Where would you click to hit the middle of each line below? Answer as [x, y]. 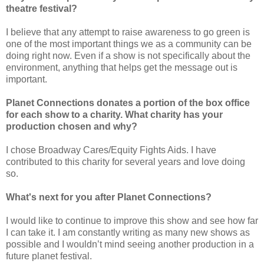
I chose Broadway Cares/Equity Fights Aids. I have [111, 150]
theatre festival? [42, 8]
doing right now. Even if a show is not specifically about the [128, 55]
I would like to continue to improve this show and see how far [132, 220]
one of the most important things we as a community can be [129, 44]
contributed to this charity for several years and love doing [126, 161]
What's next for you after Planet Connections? [109, 197]
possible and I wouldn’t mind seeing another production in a [130, 244]
